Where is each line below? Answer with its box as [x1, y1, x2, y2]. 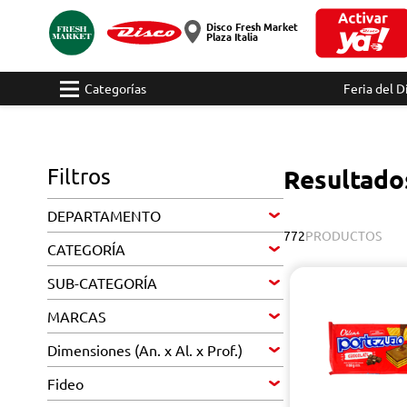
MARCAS [47, 307, 106, 325]
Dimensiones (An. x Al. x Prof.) [47, 341, 243, 359]
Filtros [47, 163, 111, 189]
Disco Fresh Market [205, 19, 298, 34]
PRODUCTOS [305, 227, 382, 243]
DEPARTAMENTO [47, 206, 161, 224]
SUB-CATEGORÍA [47, 273, 157, 292]
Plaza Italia [205, 29, 258, 44]
